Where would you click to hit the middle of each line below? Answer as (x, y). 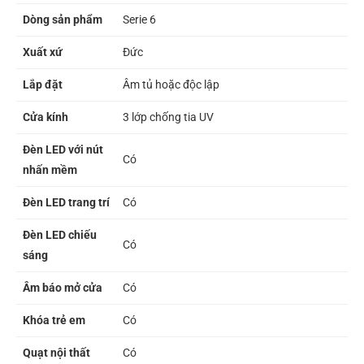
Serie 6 (139, 19)
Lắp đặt (43, 84)
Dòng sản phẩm (63, 19)
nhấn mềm (50, 170)
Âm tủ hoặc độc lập (171, 84)
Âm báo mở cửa (63, 288)
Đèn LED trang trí (66, 202)
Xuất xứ (43, 52)
